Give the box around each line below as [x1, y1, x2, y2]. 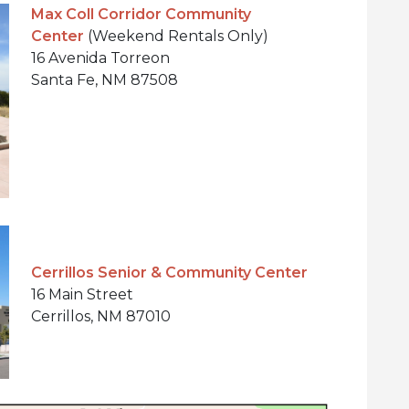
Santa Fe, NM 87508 [31, 70, 178, 89]
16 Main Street [31, 285, 133, 303]
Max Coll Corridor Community [31, 5, 251, 23]
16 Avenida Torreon [31, 48, 170, 67]
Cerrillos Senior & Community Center [31, 263, 308, 281]
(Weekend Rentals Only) [84, 26, 268, 45]
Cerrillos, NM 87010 [31, 307, 171, 325]
